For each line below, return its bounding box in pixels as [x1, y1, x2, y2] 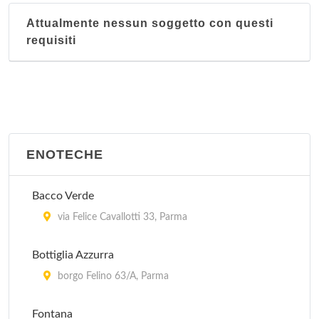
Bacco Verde [32, 190, 94, 202]
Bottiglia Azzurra [32, 249, 114, 261]
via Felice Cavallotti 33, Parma [55, 212, 187, 222]
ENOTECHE [26, 147, 103, 162]
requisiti [26, 34, 76, 46]
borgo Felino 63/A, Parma [55, 271, 169, 281]
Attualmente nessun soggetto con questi [26, 17, 273, 29]
